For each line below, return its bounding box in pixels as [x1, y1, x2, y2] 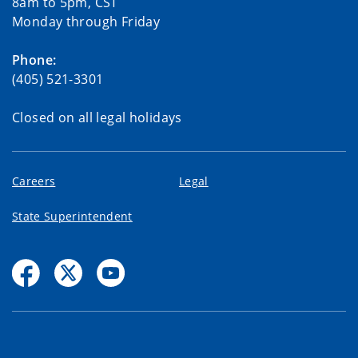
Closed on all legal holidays [12, 108, 182, 126]
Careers [12, 173, 56, 189]
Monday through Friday [12, 12, 161, 30]
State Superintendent [12, 208, 133, 224]
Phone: [12, 50, 57, 69]
